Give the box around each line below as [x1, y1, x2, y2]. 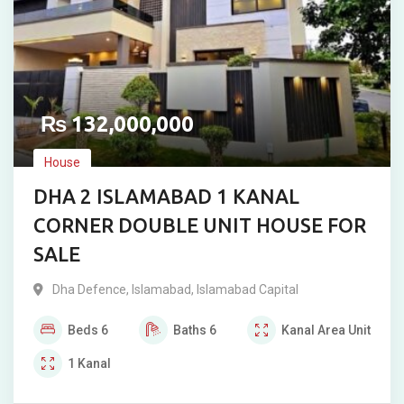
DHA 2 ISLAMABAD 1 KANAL [33, 185, 299, 207]
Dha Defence [52, 282, 126, 297]
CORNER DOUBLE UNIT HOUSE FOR [33, 214, 366, 236]
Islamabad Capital [197, 282, 298, 297]
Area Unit [317, 323, 371, 337]
